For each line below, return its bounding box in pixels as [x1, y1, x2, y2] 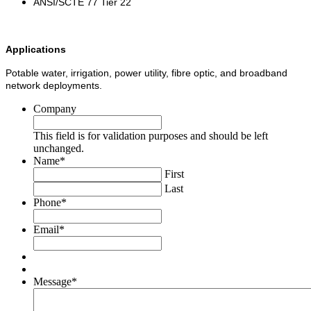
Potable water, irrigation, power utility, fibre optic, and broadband [6, 67, 287, 79]
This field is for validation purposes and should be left [33, 130, 268, 142]
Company [33, 103, 76, 115]
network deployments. [6, 80, 102, 92]
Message [33, 276, 72, 288]
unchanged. [33, 142, 84, 155]
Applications [6, 44, 66, 56]
